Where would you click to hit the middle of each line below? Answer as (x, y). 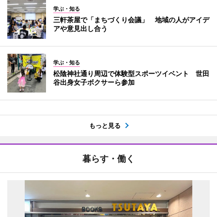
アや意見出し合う (80, 28)
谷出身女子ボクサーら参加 (94, 82)
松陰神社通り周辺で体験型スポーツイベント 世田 (131, 73)
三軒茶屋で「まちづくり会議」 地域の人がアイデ (131, 19)
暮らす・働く (108, 158)
